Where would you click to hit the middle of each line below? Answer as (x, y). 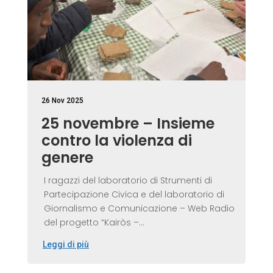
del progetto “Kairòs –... (94, 223)
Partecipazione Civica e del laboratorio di (134, 195)
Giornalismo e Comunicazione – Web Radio (139, 209)
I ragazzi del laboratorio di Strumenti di (128, 181)
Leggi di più (66, 245)
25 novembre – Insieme (128, 124)
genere (67, 158)
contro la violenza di (116, 141)
